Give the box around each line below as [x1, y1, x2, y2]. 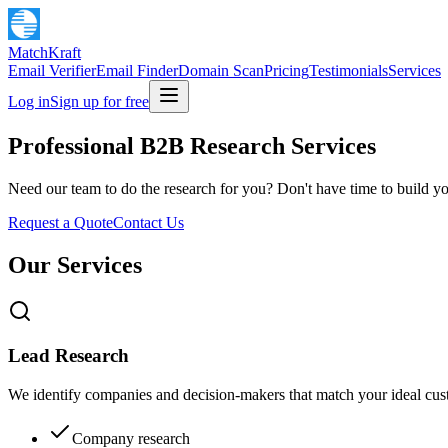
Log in [8, 93, 50, 110]
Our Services [8, 251, 142, 278]
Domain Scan [178, 62, 264, 79]
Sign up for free [50, 93, 149, 110]
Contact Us [113, 213, 184, 231]
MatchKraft [8, 44, 81, 61]
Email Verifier [8, 62, 96, 79]
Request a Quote [8, 213, 113, 231]
